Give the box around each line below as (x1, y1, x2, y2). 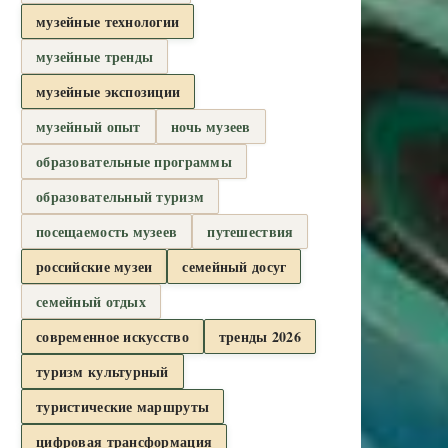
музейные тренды (36, 45, 154, 67)
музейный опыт (36, 115, 141, 137)
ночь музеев (170, 115, 251, 137)
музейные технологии (36, 10, 180, 32)
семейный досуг (182, 255, 287, 277)
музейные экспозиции (36, 80, 181, 102)
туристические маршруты (36, 395, 210, 417)
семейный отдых (36, 290, 146, 312)
